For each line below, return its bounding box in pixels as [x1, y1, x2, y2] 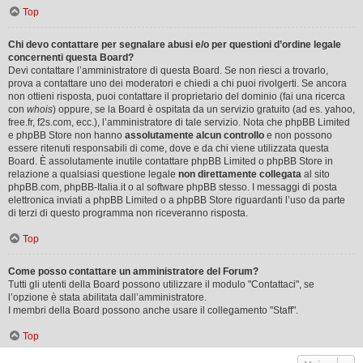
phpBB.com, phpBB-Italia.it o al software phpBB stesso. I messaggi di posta [8, 181, 337, 193]
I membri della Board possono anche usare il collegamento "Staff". [8, 304, 298, 316]
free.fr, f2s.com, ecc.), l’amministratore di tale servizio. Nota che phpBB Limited [8, 116, 350, 128]
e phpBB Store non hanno [8, 129, 125, 141]
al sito [301, 168, 330, 180]
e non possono [264, 129, 332, 141]
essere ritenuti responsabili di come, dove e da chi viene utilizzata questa [8, 142, 329, 154]
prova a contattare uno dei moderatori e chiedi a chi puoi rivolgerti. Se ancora [8, 77, 347, 89]
